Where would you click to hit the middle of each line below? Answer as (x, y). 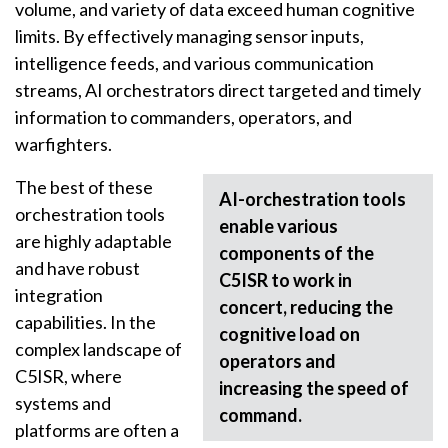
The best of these (84, 187)
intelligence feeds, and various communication (194, 63)
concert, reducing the (306, 307)
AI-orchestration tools (312, 199)
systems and (63, 403)
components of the (296, 253)
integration (59, 295)
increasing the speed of (314, 388)
